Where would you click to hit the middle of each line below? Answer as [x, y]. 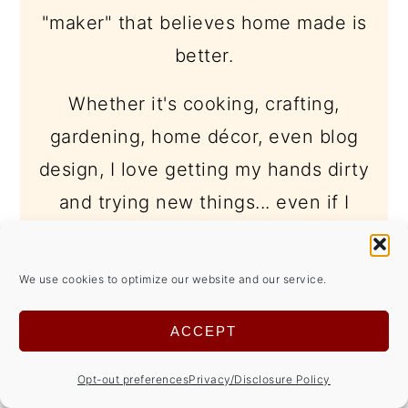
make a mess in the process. [204, 235]
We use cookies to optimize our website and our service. [173, 279]
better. [204, 55]
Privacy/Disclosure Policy [260, 379]
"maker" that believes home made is [204, 22]
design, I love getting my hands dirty [204, 169]
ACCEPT [204, 331]
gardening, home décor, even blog [204, 136]
